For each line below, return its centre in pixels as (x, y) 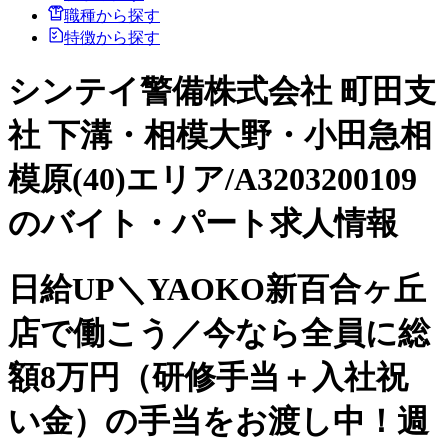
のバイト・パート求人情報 (203, 223)
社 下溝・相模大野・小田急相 (220, 135)
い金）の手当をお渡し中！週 (218, 420)
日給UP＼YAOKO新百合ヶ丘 (217, 288)
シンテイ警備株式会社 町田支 (222, 91)
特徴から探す (112, 37)
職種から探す (112, 15)
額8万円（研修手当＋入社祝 (208, 376)
